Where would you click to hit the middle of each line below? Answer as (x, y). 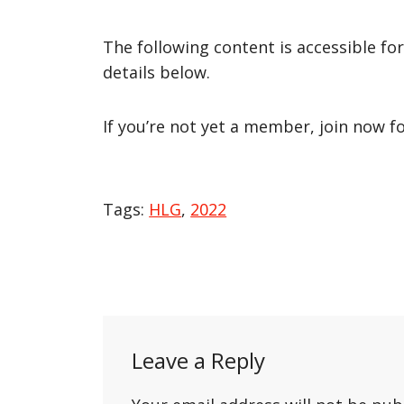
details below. (157, 72)
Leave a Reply (199, 360)
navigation (161, 314)
